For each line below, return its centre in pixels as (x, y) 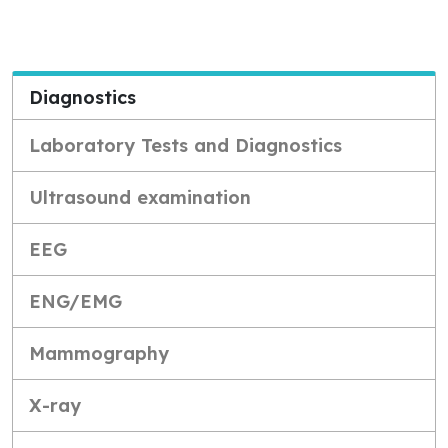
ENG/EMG (75, 301)
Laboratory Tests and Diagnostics (185, 145)
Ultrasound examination (140, 197)
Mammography (99, 353)
